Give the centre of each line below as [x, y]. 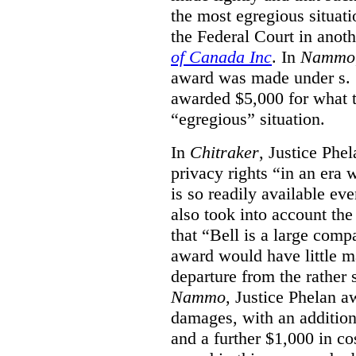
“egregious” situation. [248, 118]
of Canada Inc [221, 56]
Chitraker [224, 152]
